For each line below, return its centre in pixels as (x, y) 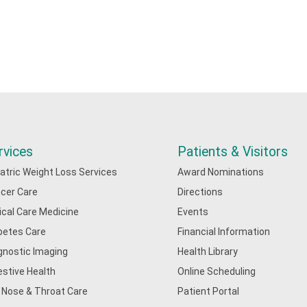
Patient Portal (209, 291)
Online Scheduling (217, 271)
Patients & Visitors (233, 152)
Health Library (208, 251)
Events (193, 212)
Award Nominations (221, 172)
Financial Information (224, 232)
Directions (200, 192)
